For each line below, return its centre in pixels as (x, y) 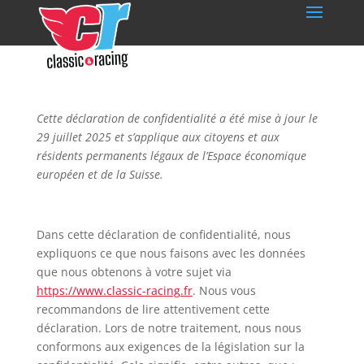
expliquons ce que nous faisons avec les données (171, 253)
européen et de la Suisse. (100, 174)
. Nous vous (224, 290)
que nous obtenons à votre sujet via (134, 272)
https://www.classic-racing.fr (114, 290)
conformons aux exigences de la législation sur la (170, 347)
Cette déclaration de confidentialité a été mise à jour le (177, 118)
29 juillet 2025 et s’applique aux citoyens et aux (158, 137)
